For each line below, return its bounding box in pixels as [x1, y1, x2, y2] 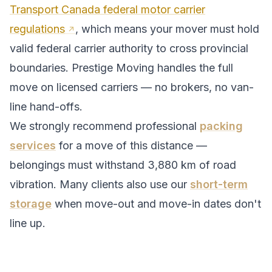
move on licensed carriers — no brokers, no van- [10, 81, 254, 93]
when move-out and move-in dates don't [52, 197, 261, 210]
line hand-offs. [10, 100, 83, 113]
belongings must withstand [10, 158, 148, 171]
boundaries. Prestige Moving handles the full [10, 61, 233, 74]
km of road [178, 158, 236, 171]
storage [10, 197, 52, 210]
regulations [10, 22, 65, 35]
